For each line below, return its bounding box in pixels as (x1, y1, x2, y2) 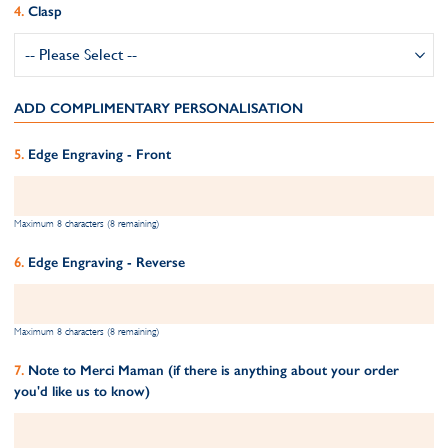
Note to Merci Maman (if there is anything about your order (28, 362, 399, 379)
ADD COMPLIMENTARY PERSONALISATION (14, 100, 303, 117)
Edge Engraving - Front (28, 146, 171, 163)
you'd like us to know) (14, 383, 150, 400)
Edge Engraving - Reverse (28, 254, 185, 271)
